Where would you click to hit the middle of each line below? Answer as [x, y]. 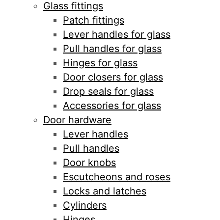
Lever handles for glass [117, 34]
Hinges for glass [100, 63]
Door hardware [77, 120]
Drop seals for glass [108, 91]
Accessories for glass [112, 105]
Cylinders [85, 205]
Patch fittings [94, 20]
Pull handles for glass [112, 48]
